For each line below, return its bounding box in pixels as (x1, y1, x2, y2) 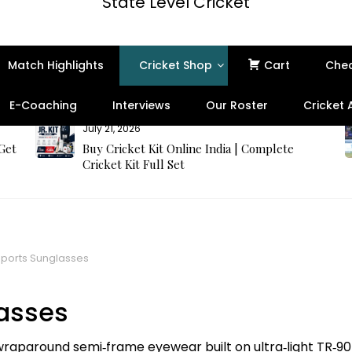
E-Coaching (9, 97, 77, 113)
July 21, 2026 (82, 122, 141, 135)
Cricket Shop (138, 57, 212, 73)
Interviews (112, 97, 170, 113)
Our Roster (205, 97, 268, 113)
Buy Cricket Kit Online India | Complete (82, 141, 294, 156)
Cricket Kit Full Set (82, 156, 185, 172)
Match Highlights (7, 57, 104, 73)
